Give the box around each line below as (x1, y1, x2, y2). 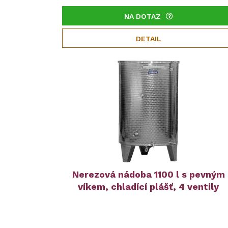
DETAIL (135, 35, 161, 43)
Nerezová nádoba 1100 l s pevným (72, 169, 225, 180)
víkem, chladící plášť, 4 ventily (78, 181, 219, 192)
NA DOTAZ (124, 12, 161, 21)
